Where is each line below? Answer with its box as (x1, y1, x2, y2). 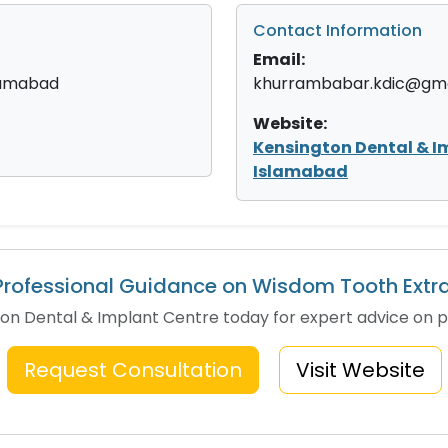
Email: (253, 48, 305, 71)
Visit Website (295, 356, 425, 384)
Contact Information (253, 19, 422, 42)
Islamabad (253, 160, 348, 183)
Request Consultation (23, 356, 242, 384)
